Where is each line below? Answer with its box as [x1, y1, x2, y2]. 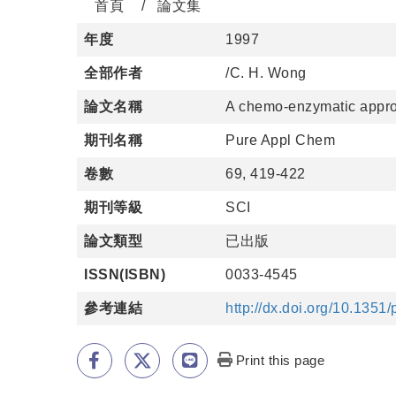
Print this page [235, 353, 325, 368]
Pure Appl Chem [225, 133, 335, 148]
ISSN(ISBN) [84, 267, 165, 282]
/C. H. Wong [225, 65, 307, 80]
